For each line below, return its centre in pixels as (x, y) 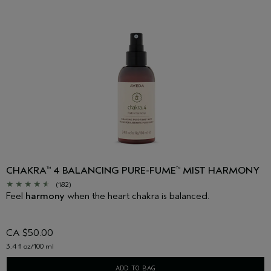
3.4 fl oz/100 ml (30, 247)
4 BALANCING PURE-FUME (113, 171)
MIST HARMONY (220, 171)
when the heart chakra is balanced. (137, 196)
